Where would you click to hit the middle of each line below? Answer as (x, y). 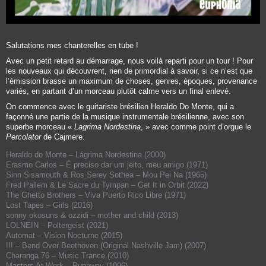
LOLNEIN (22, 225)
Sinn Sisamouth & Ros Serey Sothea (70, 175)
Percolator (23, 137)
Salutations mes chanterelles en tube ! (72, 46)
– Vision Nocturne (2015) (79, 235)
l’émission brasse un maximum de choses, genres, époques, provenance (132, 81)
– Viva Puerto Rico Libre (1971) (131, 195)
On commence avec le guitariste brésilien (78, 106)
